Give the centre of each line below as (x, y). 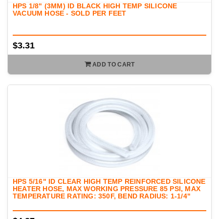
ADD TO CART (114, 65)
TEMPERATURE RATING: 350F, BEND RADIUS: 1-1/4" (102, 196)
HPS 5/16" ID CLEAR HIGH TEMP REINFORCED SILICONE (109, 182)
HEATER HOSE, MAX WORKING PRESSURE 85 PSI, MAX (107, 189)
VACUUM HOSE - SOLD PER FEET (70, 13)
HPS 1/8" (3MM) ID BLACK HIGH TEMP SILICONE (95, 6)
